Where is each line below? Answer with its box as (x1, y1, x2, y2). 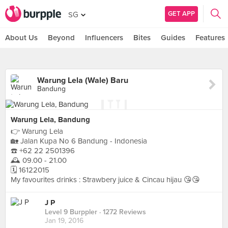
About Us (5, 33, 38, 42)
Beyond (48, 33, 75, 42)
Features (195, 33, 225, 42)
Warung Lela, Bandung (11, 115, 90, 124)
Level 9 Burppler (45, 208, 97, 217)
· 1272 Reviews (97, 208, 146, 217)
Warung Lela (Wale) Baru (37, 75, 128, 85)
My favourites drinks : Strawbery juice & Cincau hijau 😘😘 (11, 175, 200, 184)
